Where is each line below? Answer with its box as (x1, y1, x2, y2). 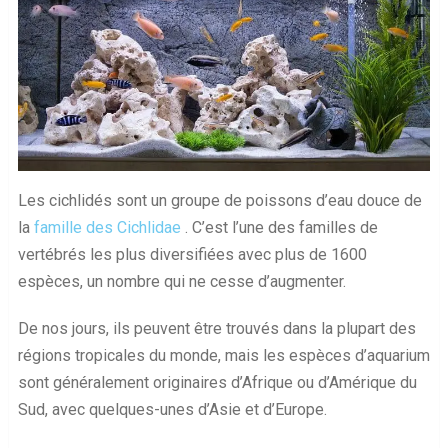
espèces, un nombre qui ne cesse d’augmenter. (17, 272, 346, 292)
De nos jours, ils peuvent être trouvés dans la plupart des (17, 319, 416, 339)
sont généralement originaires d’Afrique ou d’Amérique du (17, 373, 417, 393)
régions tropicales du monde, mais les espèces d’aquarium (17, 346, 430, 366)
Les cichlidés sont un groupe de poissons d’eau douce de (17, 191, 422, 211)
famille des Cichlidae (33, 218, 181, 238)
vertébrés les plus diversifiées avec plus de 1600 (17, 245, 367, 265)
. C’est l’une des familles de (180, 218, 378, 238)
